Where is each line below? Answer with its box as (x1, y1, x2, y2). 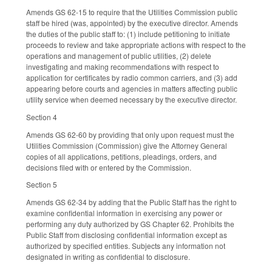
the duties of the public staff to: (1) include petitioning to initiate (26, 29, 230, 39)
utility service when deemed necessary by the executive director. (26, 94, 237, 105)
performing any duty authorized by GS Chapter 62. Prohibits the (26, 219, 234, 229)
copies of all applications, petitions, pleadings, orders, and (26, 151, 217, 161)
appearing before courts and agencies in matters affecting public (26, 83, 237, 94)
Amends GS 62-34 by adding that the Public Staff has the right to (26, 197, 237, 208)
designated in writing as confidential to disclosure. (26, 251, 192, 262)
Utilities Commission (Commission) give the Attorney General (26, 140, 227, 151)
